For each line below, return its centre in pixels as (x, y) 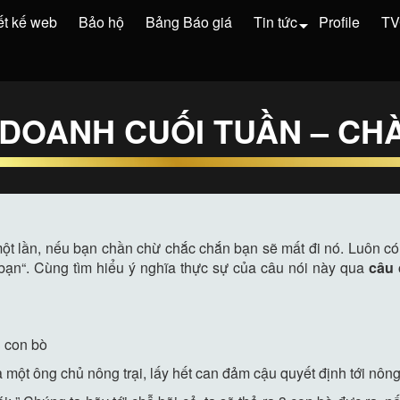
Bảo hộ (101, 22)
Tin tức (275, 22)
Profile (339, 22)
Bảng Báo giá (189, 22)
